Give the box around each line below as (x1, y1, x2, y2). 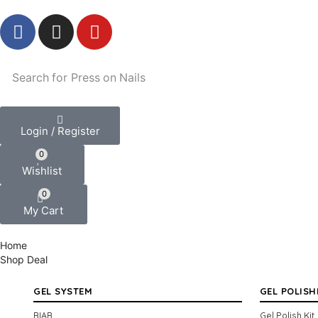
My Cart (23, 203, 64, 217)
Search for (12, 71, 68, 84)
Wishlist (22, 163, 62, 177)
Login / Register (20, 124, 100, 138)
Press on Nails (71, 71, 146, 84)
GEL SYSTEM (33, 285, 92, 297)
